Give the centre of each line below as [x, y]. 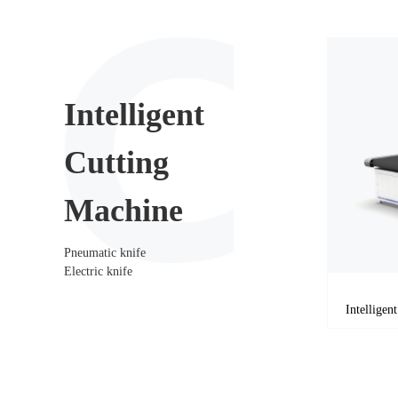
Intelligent [134, 114]
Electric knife [98, 271]
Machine [123, 210]
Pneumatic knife [105, 252]
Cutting [116, 162]
